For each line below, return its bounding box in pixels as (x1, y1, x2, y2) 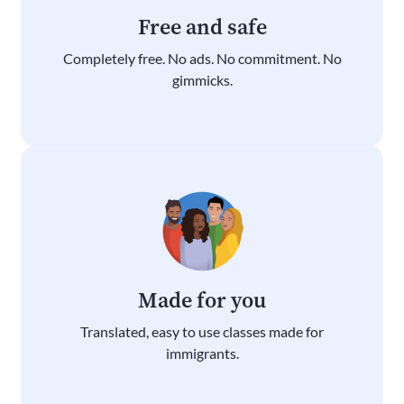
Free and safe (137, 11, 267, 41)
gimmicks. (171, 70, 233, 88)
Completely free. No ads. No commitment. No (62, 49, 342, 67)
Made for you (138, 284, 266, 315)
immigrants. (165, 344, 239, 362)
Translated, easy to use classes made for (80, 322, 324, 340)
